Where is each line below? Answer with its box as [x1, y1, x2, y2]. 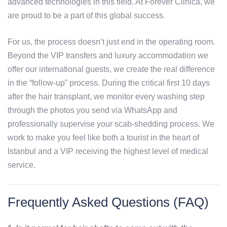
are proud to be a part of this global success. [8, 11, 165, 20]
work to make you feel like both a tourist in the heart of [8, 133, 199, 142]
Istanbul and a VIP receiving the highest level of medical [8, 147, 208, 156]
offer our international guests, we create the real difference [8, 65, 215, 74]
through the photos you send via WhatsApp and [8, 106, 177, 115]
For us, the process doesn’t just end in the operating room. [8, 37, 215, 47]
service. [8, 161, 35, 170]
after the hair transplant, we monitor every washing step [8, 92, 205, 101]
